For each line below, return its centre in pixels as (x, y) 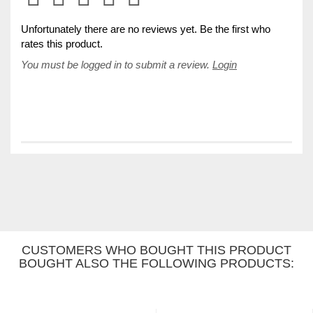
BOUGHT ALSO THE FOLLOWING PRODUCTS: (156, 263)
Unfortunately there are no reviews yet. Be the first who (146, 29)
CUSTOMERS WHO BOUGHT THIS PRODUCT (156, 250)
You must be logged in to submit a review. (117, 64)
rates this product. (62, 43)
